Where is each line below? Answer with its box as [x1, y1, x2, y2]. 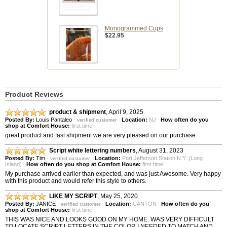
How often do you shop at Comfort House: [26, 161, 141, 168]
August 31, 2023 [138, 147, 183, 155]
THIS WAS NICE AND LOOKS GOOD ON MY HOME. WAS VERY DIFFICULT [5, 216, 214, 223]
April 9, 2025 [108, 108, 143, 116]
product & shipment [49, 108, 106, 116]
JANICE [36, 201, 56, 207]
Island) [5, 161, 26, 168]
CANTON [131, 201, 161, 207]
